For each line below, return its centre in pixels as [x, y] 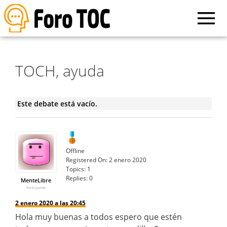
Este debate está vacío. [57, 103]
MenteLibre [36, 180]
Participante [36, 187]
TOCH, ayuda [60, 70]
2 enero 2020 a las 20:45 [50, 203]
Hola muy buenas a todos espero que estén [99, 217]
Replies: [77, 178]
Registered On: [87, 160]
